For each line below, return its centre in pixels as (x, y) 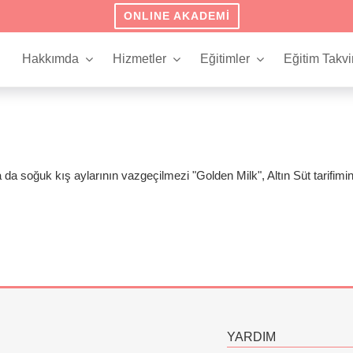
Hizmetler (139, 59)
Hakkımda (50, 59)
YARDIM (251, 336)
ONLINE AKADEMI (176, 16)
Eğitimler (225, 59)
